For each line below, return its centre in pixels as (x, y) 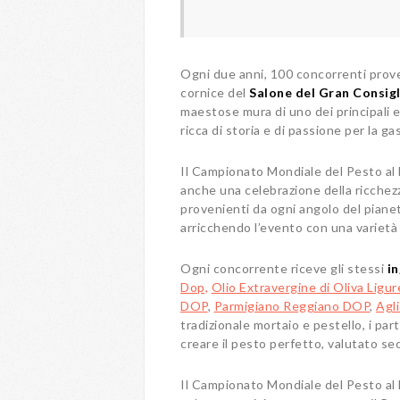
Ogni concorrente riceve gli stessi (284, 268)
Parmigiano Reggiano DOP (292, 306)
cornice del (215, 92)
